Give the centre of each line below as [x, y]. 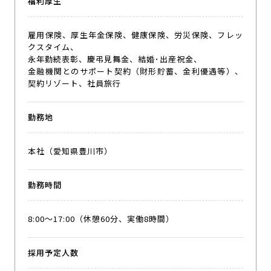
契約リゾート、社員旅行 [75, 83]
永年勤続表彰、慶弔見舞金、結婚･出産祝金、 [115, 59]
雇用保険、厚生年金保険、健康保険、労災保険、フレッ [135, 34]
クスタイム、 [54, 47]
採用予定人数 [54, 252]
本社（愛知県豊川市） [70, 151]
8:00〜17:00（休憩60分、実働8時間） [101, 218]
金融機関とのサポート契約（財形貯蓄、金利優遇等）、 [135, 71]
